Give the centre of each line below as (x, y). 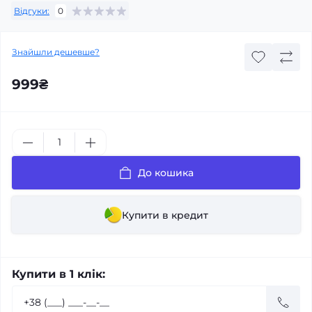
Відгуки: (32, 10)
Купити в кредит (165, 215)
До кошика (166, 173)
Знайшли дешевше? (56, 52)
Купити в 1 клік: (58, 274)
